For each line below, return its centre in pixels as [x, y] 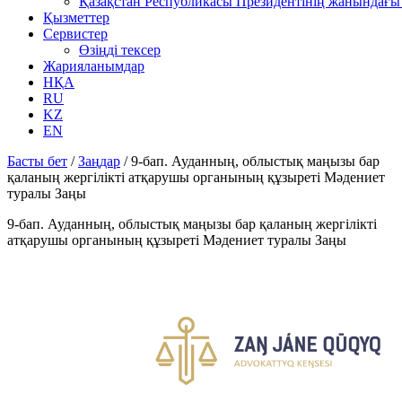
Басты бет [37, 161]
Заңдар [99, 161]
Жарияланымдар [94, 66]
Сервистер [75, 34]
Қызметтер [76, 17]
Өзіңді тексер [120, 50]
